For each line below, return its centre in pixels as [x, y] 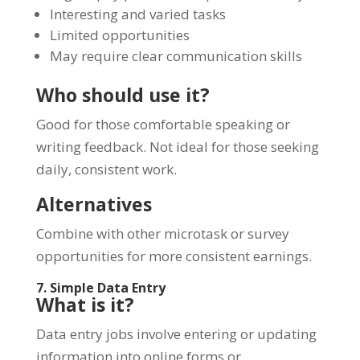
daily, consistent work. [106, 169]
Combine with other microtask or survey [162, 233]
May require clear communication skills [176, 55]
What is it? [85, 304]
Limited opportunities [119, 35]
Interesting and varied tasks [137, 14]
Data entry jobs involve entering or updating [176, 333]
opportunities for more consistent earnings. [174, 256]
